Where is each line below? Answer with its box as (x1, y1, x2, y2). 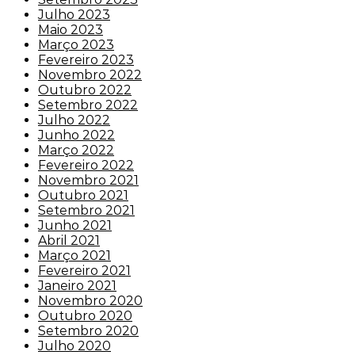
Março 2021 (38, 247, 111, 263)
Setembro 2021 (38, 202, 135, 218)
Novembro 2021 (38, 172, 139, 188)
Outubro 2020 (38, 307, 132, 323)
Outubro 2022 (38, 82, 132, 97)
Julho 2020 (38, 338, 111, 353)
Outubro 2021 (38, 187, 128, 203)
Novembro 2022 (38, 67, 142, 82)
